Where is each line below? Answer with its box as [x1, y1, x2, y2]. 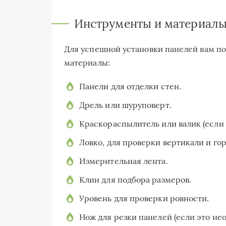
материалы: [64, 57, 110, 68]
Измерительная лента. [79, 155, 168, 166]
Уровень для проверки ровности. [79, 193, 209, 203]
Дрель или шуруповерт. [79, 99, 172, 110]
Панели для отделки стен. [79, 81, 181, 91]
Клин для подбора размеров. [79, 174, 192, 185]
